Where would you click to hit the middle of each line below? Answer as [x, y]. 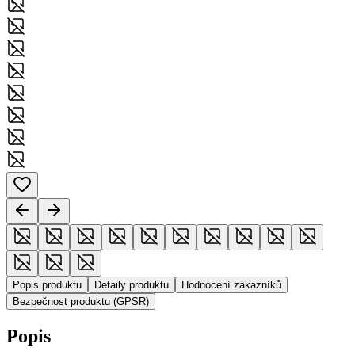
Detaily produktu [132, 284]
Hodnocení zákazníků [231, 284]
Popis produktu [47, 284]
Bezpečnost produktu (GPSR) [81, 301]
